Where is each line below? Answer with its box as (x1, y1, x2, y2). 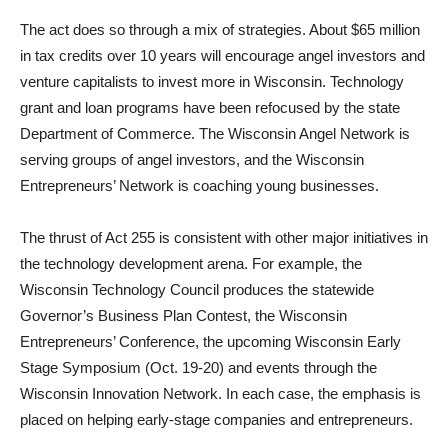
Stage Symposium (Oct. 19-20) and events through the (20, 359, 377, 376)
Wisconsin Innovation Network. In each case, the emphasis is (20, 385, 421, 402)
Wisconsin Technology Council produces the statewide (20, 281, 374, 298)
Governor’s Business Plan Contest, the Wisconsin (20, 307, 347, 324)
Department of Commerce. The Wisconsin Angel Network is (20, 125, 410, 142)
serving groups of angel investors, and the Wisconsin (20, 151, 364, 168)
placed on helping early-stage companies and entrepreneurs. (20, 411, 413, 428)
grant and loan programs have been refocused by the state (20, 99, 400, 116)
